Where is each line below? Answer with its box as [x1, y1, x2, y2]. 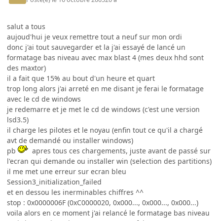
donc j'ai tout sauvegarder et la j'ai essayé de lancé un [7, 42, 185, 52]
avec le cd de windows [7, 94, 81, 104]
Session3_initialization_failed [7, 177, 102, 186]
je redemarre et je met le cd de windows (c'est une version [7, 104, 200, 114]
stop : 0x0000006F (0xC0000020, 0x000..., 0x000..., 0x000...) [7, 197, 198, 207]
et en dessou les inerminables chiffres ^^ [7, 187, 144, 197]
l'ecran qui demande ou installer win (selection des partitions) [7, 156, 212, 166]
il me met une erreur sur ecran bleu [7, 166, 126, 176]
